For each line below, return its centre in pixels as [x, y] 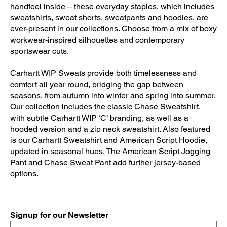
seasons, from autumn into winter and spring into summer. [113, 96]
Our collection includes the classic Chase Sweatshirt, [105, 107]
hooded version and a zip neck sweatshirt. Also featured [110, 129]
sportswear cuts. [40, 51]
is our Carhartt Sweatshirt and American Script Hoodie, [109, 140]
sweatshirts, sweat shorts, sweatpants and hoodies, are [109, 17]
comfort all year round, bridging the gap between [97, 84]
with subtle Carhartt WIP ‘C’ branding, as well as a [99, 118]
